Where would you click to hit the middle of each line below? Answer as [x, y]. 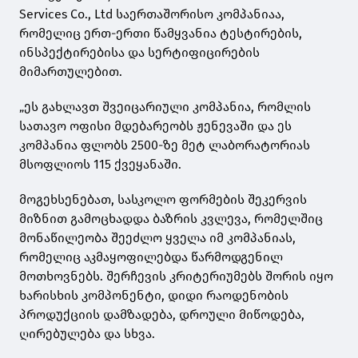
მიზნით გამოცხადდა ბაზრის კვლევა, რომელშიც [171, 219]
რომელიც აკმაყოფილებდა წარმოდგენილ [151, 257]
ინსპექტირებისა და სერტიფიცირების [139, 53]
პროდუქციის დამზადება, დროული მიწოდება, [162, 315]
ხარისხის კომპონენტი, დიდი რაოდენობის [154, 296]
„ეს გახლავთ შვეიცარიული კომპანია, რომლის [165, 107]
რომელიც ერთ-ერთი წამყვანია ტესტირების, [161, 34]
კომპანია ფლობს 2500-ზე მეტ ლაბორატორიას [165, 145]
